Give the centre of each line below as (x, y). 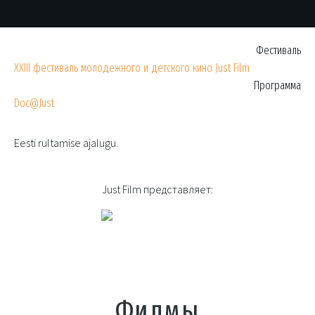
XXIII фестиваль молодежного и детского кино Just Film (132, 68)
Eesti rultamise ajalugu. (66, 143)
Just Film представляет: (157, 189)
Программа (277, 86)
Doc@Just (34, 103)
